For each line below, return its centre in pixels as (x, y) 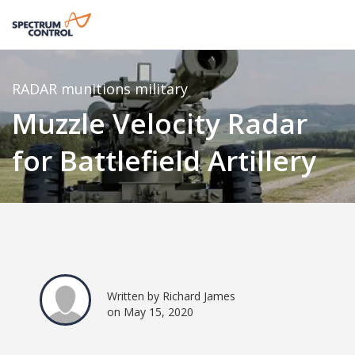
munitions (98, 88)
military (161, 88)
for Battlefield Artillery (164, 160)
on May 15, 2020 (150, 311)
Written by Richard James (171, 296)
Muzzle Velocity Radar (160, 123)
